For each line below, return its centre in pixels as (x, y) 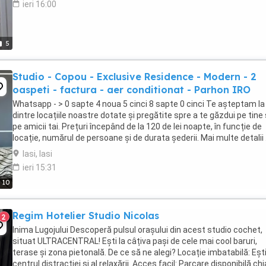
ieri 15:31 (39, 167)
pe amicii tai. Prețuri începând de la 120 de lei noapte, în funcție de (137, 126)
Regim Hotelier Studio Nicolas (86, 216)
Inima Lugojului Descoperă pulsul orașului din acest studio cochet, (137, 230)
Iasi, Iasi (37, 154)
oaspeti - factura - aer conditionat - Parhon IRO (132, 90)
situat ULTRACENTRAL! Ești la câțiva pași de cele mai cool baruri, (135, 241)
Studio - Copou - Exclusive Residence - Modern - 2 (134, 77)
